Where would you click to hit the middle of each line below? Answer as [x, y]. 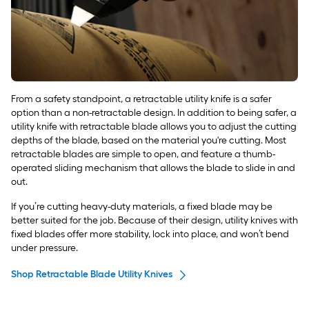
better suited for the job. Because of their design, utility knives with [154, 221]
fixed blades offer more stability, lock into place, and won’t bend [150, 235]
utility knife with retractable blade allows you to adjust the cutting [154, 127]
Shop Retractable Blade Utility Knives [92, 275]
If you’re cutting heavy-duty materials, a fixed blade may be [142, 207]
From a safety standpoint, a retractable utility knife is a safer [141, 99]
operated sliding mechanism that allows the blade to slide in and [153, 168]
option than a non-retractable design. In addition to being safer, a [154, 113]
